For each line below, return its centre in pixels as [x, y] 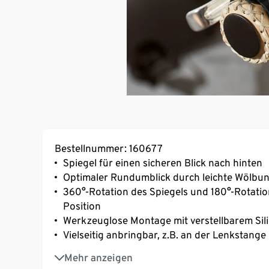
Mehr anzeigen [98, 258]
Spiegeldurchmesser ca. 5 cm [129, 252]
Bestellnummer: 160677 [109, 149]
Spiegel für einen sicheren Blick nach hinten [163, 163]
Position [82, 206]
